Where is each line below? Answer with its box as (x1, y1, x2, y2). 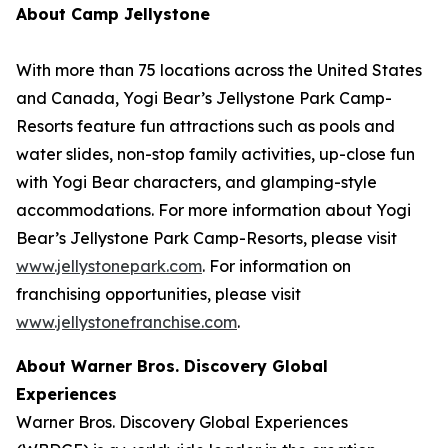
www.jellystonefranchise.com (16, 312, 237, 333)
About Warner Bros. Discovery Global (16, 356, 328, 377)
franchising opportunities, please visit (16, 284, 301, 305)
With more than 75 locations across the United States (16, 60, 422, 81)
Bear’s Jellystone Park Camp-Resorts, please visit (16, 228, 397, 249)
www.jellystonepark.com (16, 256, 202, 277)
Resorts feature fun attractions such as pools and (16, 116, 395, 137)
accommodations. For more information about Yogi (16, 200, 411, 221)
